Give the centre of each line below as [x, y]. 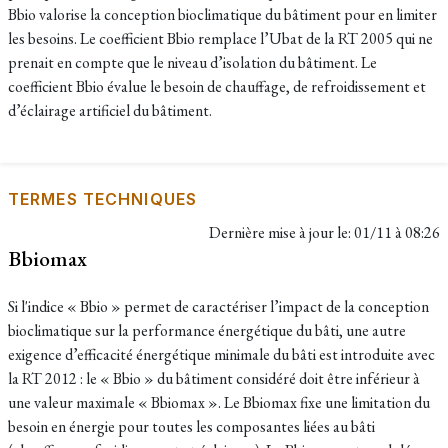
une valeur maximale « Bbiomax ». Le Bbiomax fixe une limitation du [219, 402]
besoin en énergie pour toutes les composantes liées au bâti [191, 426]
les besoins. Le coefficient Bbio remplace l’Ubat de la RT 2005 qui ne [220, 38]
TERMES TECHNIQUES [103, 199]
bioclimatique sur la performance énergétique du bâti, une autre [207, 330]
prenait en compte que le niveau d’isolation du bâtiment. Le [192, 62]
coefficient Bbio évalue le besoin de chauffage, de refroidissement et [217, 86]
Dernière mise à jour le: [281, 232]
